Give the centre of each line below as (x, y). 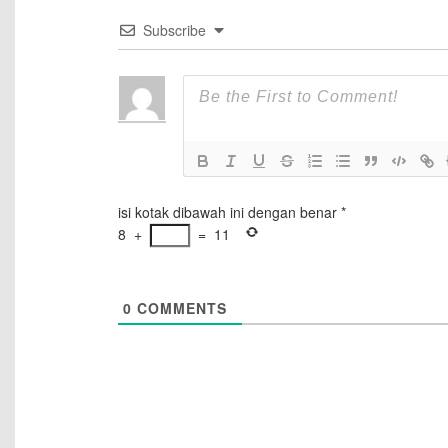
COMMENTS (179, 308)
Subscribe (174, 30)
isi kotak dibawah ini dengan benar (227, 212)
